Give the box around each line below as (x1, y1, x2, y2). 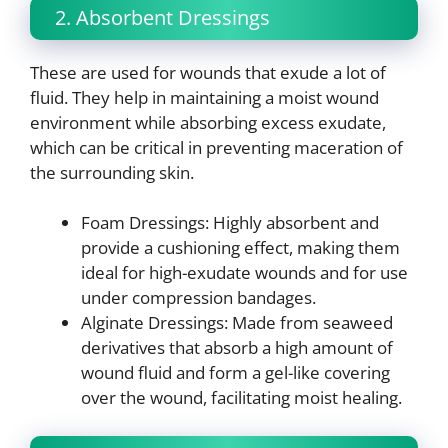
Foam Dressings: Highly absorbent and (81, 211, 379, 235)
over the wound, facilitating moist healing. (81, 386, 402, 410)
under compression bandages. (81, 286, 316, 310)
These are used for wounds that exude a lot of (30, 60, 386, 84)
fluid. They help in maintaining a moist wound (30, 85, 379, 109)
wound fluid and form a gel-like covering (81, 361, 390, 385)
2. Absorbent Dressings (55, 3, 270, 31)
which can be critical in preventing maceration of (30, 135, 403, 159)
